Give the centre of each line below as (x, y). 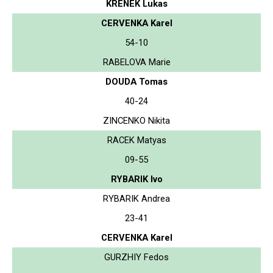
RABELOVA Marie (136, 62)
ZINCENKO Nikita (136, 120)
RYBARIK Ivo (136, 179)
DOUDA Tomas (136, 81)
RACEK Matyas (136, 140)
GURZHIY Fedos (136, 257)
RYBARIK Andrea (136, 198)
